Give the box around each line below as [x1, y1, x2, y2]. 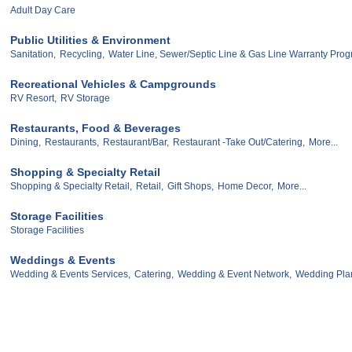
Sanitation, [10, 49, 56, 60]
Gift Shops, [167, 180, 214, 192]
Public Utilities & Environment [10, 34, 170, 47]
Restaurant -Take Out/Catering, [173, 136, 305, 148]
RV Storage [60, 92, 110, 104]
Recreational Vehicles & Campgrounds [10, 77, 216, 90]
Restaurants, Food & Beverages [10, 121, 181, 134]
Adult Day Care [10, 5, 75, 16]
